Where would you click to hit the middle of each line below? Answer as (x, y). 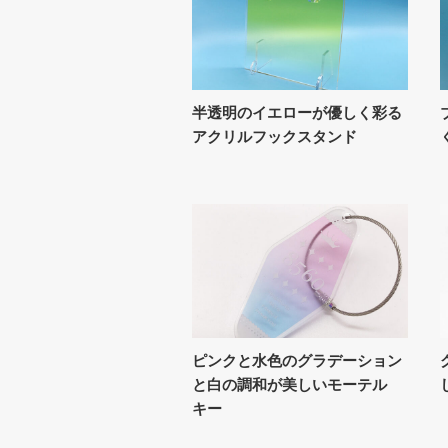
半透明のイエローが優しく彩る (297, 112)
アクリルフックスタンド (274, 136)
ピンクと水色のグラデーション (297, 359)
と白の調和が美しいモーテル (289, 383)
